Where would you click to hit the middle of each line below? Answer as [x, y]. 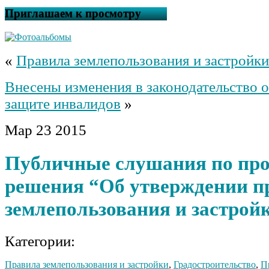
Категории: [40, 241]
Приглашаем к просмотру [73, 14]
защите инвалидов [63, 104]
